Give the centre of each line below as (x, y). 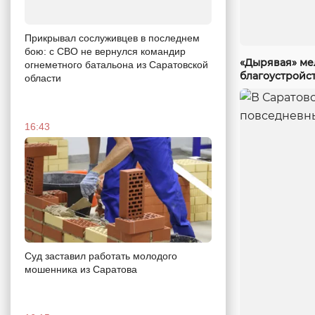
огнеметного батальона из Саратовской (116, 65)
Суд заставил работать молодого (101, 256)
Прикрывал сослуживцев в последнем (112, 38)
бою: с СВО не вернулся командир (105, 52)
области (43, 78)
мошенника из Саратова (81, 269)
